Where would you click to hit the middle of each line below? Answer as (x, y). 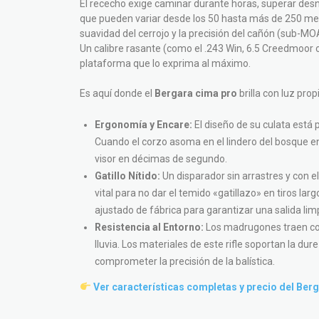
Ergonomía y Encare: (143, 125)
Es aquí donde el (117, 93)
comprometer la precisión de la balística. (185, 261)
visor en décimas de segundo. (161, 159)
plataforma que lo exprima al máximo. (165, 63)
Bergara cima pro (196, 93)
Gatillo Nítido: (127, 176)
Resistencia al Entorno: (149, 227)
